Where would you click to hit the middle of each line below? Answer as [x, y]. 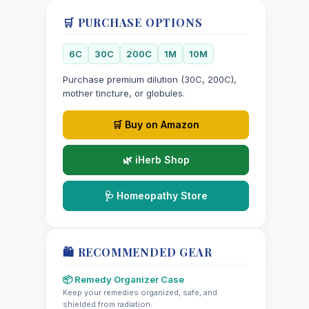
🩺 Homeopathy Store [156, 195]
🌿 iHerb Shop [156, 159]
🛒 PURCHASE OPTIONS [133, 22]
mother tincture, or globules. [124, 93]
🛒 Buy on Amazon [156, 124]
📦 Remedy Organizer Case [123, 279]
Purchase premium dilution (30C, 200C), [150, 79]
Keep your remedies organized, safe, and [140, 292]
